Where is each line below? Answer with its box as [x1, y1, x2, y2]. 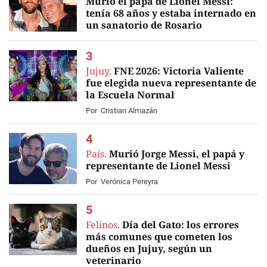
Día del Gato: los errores [122, 218, 239, 231]
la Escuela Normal [86, 88, 175, 101]
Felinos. [86, 218, 120, 231]
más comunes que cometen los [86, 230, 232, 243]
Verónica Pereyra [101, 177, 158, 186]
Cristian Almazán [101, 106, 157, 115]
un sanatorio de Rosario [86, 18, 202, 32]
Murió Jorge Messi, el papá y [109, 147, 244, 160]
